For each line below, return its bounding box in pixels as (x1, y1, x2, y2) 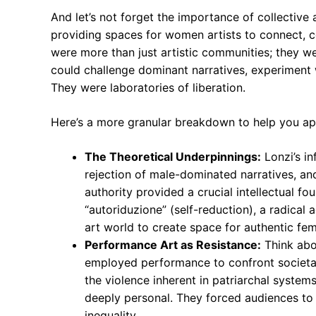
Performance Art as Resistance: (85, 238, 261, 252)
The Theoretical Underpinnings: (85, 150, 261, 164)
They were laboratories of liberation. (51, 80, 245, 95)
